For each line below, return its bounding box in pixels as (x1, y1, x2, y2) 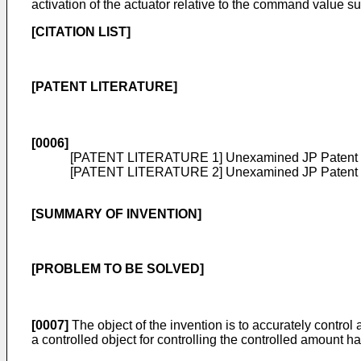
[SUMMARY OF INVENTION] (31, 207, 201, 221)
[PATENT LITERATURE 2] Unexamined (70, 165, 302, 179)
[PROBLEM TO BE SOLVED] (31, 262, 204, 276)
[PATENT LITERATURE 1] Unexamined (70, 151, 302, 164)
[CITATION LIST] (31, 25, 131, 39)
